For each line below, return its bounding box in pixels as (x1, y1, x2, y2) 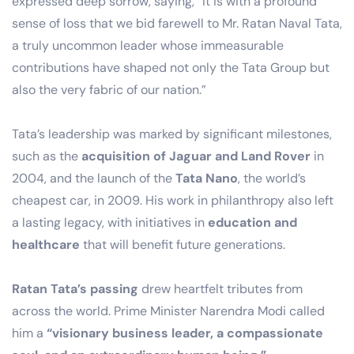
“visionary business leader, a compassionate (47, 324, 323, 341)
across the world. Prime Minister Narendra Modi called (12, 302, 325, 319)
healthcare (12, 235, 80, 253)
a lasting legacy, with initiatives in (12, 213, 208, 231)
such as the (12, 147, 81, 164)
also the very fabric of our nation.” (12, 81, 206, 98)
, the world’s (238, 169, 306, 186)
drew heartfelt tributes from (138, 280, 303, 297)
